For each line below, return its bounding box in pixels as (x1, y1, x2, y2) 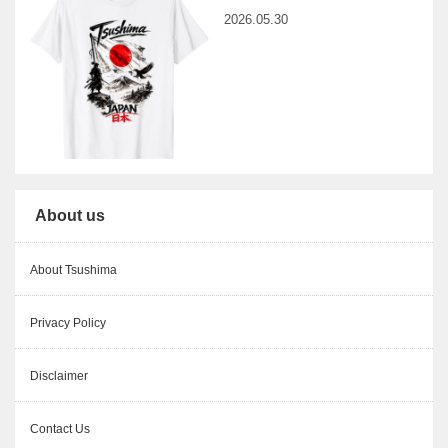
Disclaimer (30, 369, 88, 383)
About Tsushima (30, 263, 117, 277)
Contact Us (30, 422, 90, 436)
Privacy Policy (30, 316, 106, 330)
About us (35, 207, 105, 224)
